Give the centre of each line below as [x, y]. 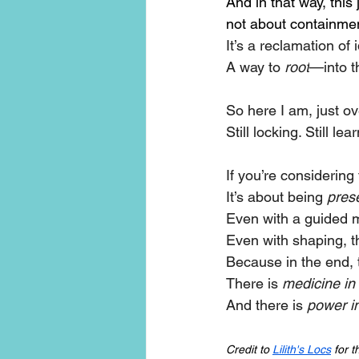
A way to [255, 67]
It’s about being [276, 197]
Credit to [249, 350]
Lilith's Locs [302, 350]
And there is [266, 305]
